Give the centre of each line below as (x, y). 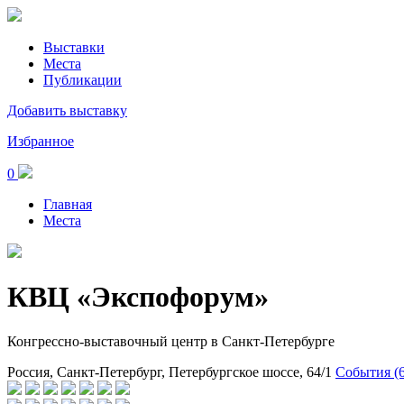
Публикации (83, 80)
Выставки (74, 47)
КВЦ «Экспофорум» (138, 297)
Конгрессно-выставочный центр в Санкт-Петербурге (171, 341)
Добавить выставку (67, 110)
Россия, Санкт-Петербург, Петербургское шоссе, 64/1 (170, 372)
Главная (68, 204)
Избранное (41, 141)
